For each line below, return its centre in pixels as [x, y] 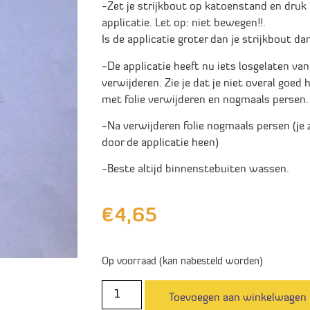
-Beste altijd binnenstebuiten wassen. [195, 170]
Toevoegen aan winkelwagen [238, 298]
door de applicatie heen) [160, 143]
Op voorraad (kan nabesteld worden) [182, 262]
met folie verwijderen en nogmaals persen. [205, 100]
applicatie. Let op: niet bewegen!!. [184, 24]
